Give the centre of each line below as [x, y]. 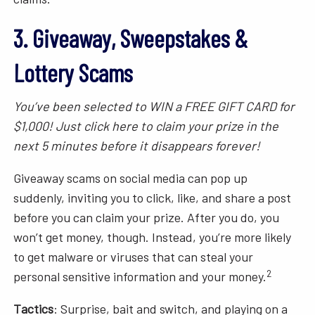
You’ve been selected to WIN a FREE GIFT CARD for [154, 107]
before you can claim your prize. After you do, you [147, 218]
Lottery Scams [73, 73]
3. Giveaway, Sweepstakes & [131, 38]
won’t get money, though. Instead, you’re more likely [153, 237]
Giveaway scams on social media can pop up [131, 178]
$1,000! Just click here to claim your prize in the [146, 126]
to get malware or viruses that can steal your [134, 257]
